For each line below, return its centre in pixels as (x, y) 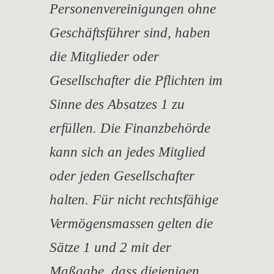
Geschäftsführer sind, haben (130, 32)
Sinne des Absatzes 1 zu (117, 104)
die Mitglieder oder (104, 56)
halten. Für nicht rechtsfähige (134, 199)
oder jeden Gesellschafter (122, 176)
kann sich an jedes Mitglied (128, 152)
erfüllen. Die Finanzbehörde (130, 128)
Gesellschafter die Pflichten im (136, 80)
